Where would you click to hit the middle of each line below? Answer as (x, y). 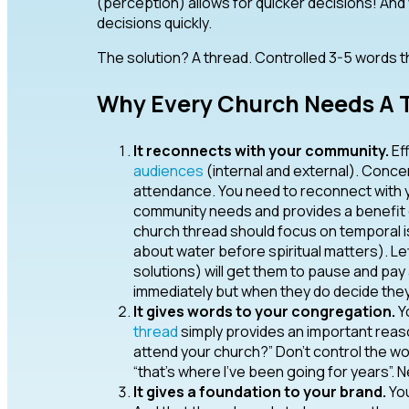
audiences (168, 171)
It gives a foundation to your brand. (259, 392)
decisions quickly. (154, 23)
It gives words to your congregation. (264, 312)
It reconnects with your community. (262, 151)
